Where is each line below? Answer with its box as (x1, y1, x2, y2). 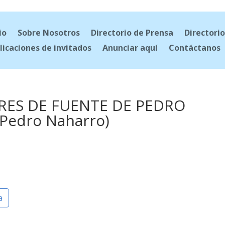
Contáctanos (168, 42, 220, 53)
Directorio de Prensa (90, 27, 173, 38)
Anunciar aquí (102, 42, 158, 53)
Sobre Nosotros (17, 27, 80, 38)
